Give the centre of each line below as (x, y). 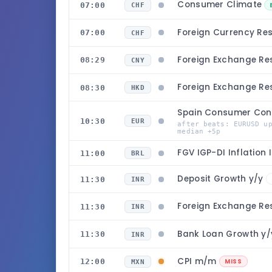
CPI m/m (198, 261)
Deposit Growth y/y (222, 179)
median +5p (199, 131)
